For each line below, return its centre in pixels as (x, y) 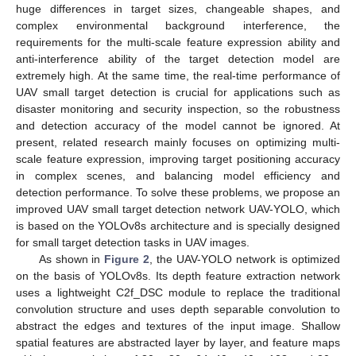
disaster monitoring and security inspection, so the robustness (178, 109)
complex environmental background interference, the (178, 26)
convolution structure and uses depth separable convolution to (178, 310)
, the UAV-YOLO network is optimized (245, 259)
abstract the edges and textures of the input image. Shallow (178, 326)
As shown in (72, 259)
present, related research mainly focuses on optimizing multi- (178, 143)
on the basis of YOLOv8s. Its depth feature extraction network (178, 276)
